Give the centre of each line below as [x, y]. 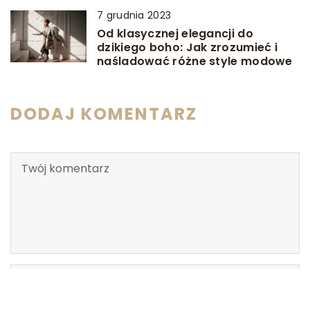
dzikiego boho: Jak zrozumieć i [188, 47]
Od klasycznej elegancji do [175, 34]
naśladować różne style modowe [195, 61]
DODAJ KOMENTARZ [104, 114]
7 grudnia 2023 [134, 15]
